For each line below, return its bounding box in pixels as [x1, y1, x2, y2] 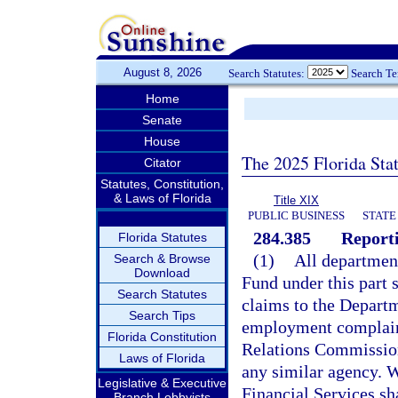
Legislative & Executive [98, 376, 227, 390]
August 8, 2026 [123, 66, 202, 79]
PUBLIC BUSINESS [248, 209, 345, 222]
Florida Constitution [107, 330, 217, 344]
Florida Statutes [117, 230, 207, 244]
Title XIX [274, 194, 319, 207]
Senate [142, 113, 182, 127]
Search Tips [129, 308, 195, 322]
